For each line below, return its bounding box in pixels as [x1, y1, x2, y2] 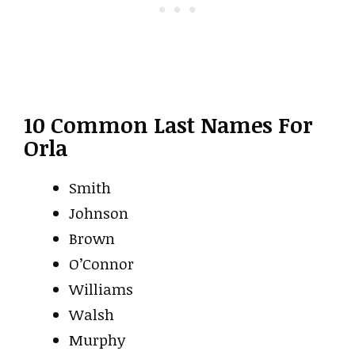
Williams [69, 278, 133, 300]
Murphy [69, 329, 125, 350]
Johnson [69, 202, 128, 223]
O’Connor [69, 253, 134, 274]
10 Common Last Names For [24, 109, 312, 139]
